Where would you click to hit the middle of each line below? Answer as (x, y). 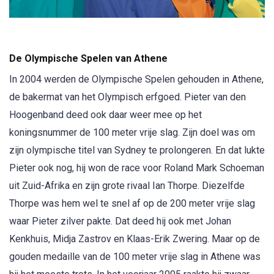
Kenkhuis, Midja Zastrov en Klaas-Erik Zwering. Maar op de (135, 239)
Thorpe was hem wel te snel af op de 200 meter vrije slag (132, 203)
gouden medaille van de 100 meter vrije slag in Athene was (135, 256)
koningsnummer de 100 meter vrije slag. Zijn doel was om (132, 132)
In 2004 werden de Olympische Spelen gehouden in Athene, (136, 79)
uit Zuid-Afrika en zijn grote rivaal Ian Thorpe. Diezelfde (127, 185)
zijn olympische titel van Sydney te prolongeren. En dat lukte (137, 150)
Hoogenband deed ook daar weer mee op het (106, 114)
